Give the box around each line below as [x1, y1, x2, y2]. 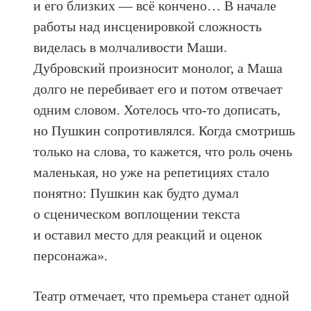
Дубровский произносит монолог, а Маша [33, 60, 283, 76]
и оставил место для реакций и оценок [33, 226, 263, 242]
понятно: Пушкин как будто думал [33, 185, 239, 201]
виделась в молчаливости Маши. [33, 39, 228, 55]
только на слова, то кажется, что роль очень [33, 143, 293, 159]
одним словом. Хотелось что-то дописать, [33, 101, 281, 117]
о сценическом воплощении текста [33, 205, 241, 221]
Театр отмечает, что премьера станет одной [33, 287, 290, 303]
